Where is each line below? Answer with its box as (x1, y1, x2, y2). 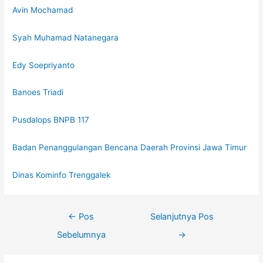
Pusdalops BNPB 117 (12, 115, 90, 125)
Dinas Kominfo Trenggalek (12, 170, 111, 180)
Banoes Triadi (12, 87, 64, 97)
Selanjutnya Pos (150, 211, 214, 222)
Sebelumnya (56, 230, 106, 241)
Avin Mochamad (12, 5, 73, 15)
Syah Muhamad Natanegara (12, 32, 119, 42)
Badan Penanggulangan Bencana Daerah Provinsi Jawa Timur (12, 143, 247, 153)
